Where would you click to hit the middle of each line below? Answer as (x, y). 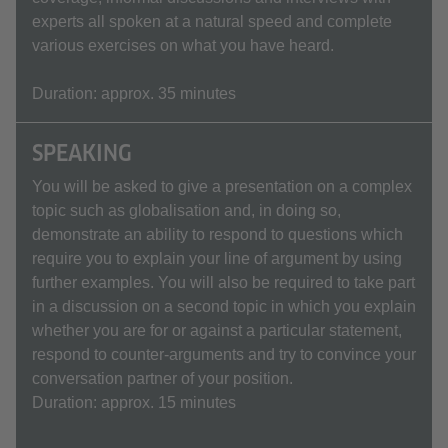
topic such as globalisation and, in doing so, (186, 210)
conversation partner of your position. (162, 378)
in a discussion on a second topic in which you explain (224, 306)
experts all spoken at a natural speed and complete (212, 21)
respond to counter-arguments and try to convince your (224, 354)
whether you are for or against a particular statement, (217, 330)
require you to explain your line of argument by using (217, 258)
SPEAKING (82, 153)
